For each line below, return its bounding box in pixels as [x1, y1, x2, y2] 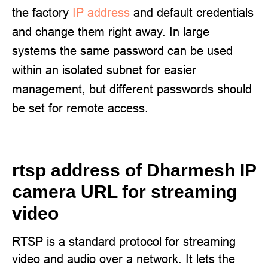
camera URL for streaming [12, 182, 237, 202]
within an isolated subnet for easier [12, 63, 196, 77]
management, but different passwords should [12, 82, 252, 96]
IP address [72, 5, 130, 19]
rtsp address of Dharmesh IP [12, 160, 256, 180]
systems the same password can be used [12, 44, 233, 57]
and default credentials [130, 5, 254, 19]
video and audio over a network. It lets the [12, 252, 235, 266]
